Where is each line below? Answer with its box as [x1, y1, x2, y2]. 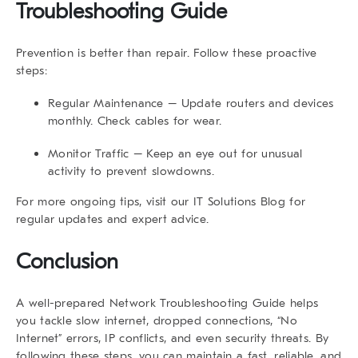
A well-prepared [16, 295, 109, 310]
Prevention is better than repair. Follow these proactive [16, 45, 317, 60]
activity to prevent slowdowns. [48, 163, 215, 178]
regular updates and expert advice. [16, 211, 209, 226]
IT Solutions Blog [193, 193, 286, 209]
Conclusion [16, 249, 118, 274]
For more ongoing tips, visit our [16, 193, 193, 209]
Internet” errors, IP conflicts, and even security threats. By [16, 330, 329, 345]
